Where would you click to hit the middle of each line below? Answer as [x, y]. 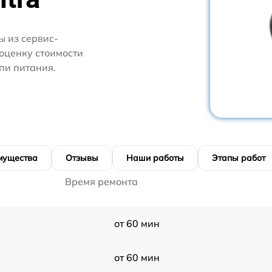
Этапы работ [239, 158]
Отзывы [82, 158]
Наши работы [155, 158]
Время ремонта [101, 181]
